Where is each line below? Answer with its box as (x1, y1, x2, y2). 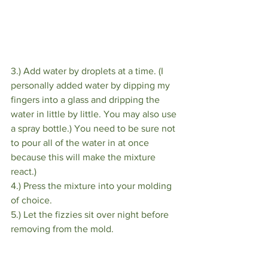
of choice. (11, 195, 52, 206)
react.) (11, 166, 36, 177)
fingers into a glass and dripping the (11, 95, 162, 105)
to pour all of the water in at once (11, 138, 151, 148)
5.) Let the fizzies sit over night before (11, 209, 171, 220)
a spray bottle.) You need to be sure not (11, 123, 178, 134)
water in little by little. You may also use (11, 109, 179, 120)
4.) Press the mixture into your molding (11, 181, 174, 191)
